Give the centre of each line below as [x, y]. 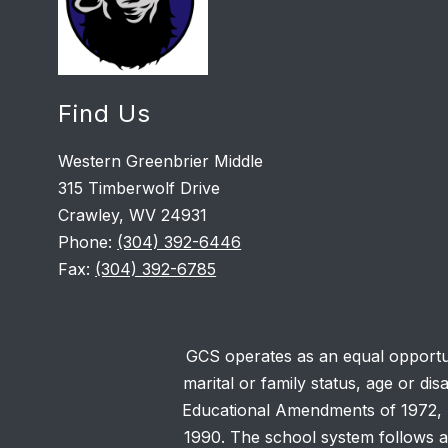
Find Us [105, 113]
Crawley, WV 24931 [133, 214]
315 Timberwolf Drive [139, 187]
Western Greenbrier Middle [161, 160]
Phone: [88, 241]
